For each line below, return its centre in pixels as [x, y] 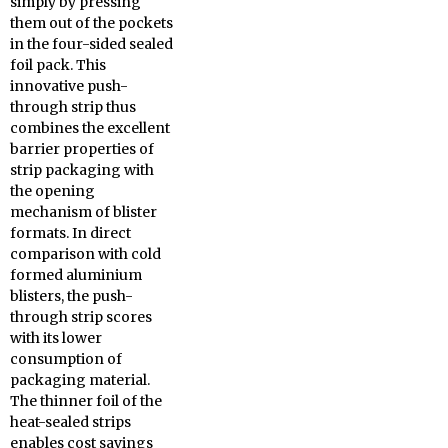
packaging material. [80, 380]
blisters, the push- [71, 296]
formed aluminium [76, 275]
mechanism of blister [83, 212]
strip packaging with [82, 170]
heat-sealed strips [70, 422]
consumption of [66, 359]
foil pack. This [58, 65]
